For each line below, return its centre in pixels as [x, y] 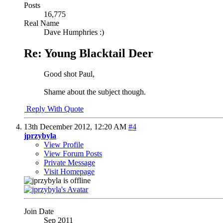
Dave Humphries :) [74, 32]
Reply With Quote [54, 109]
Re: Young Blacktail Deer [89, 53]
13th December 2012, [59, 127]
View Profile [64, 145]
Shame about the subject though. [95, 92]
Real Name [42, 23]
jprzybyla [40, 136]
